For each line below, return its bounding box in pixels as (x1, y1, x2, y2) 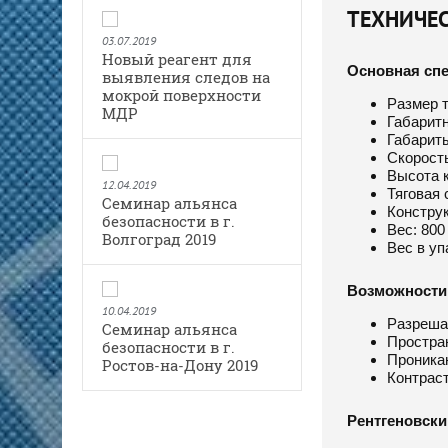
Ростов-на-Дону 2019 (102, 354, 258, 375)
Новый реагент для (102, 48, 252, 69)
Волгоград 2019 (102, 228, 216, 249)
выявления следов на (102, 66, 270, 87)
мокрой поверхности (102, 84, 261, 105)
